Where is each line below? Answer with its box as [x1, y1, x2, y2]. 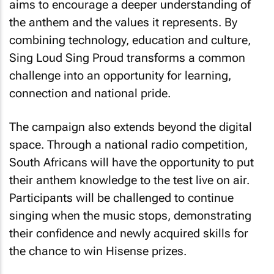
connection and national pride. [9, 86, 171, 100]
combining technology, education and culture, [9, 33, 251, 47]
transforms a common [124, 51, 245, 65]
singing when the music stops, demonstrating [9, 208, 251, 223]
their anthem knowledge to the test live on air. [9, 172, 250, 187]
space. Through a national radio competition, [9, 137, 248, 152]
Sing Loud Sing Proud [9, 51, 124, 65]
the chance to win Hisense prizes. [9, 243, 187, 258]
